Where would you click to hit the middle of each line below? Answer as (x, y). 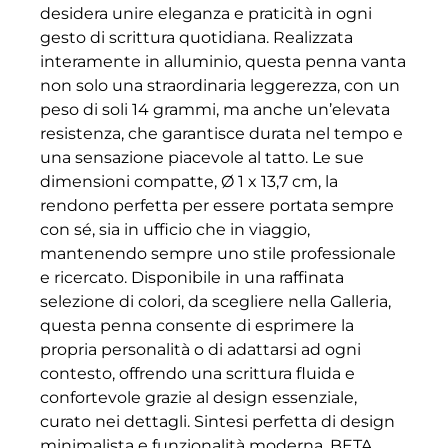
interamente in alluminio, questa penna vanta (223, 62)
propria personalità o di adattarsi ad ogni (200, 350)
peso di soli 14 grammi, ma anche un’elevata (215, 110)
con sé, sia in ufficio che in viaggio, (175, 230)
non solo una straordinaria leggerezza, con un (220, 86)
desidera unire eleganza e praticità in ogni (206, 14)
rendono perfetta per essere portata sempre (217, 206)
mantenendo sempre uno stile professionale (218, 254)
